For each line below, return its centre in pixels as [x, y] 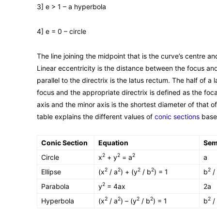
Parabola [55, 186]
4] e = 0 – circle [62, 31]
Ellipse [51, 171]
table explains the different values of [96, 116]
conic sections [177, 116]
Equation [113, 142]
